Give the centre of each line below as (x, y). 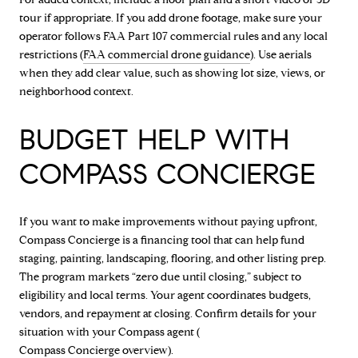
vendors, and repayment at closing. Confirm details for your (168, 313)
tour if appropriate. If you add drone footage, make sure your (171, 18)
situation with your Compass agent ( (109, 332)
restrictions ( (51, 55)
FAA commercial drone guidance (167, 55)
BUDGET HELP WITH (154, 140)
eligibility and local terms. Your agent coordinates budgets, (165, 295)
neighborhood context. (76, 92)
